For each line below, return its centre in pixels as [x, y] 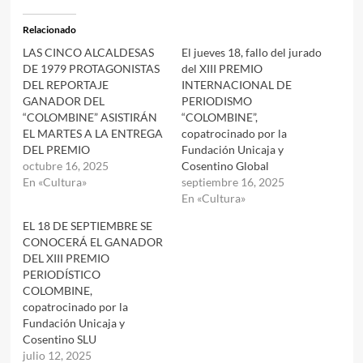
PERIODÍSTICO [61, 274]
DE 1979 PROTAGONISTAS [91, 68]
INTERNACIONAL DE [237, 84]
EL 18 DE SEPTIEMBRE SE [87, 225]
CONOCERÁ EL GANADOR [92, 241]
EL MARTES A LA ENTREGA [92, 133]
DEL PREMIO [56, 149]
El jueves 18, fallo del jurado [252, 52]
